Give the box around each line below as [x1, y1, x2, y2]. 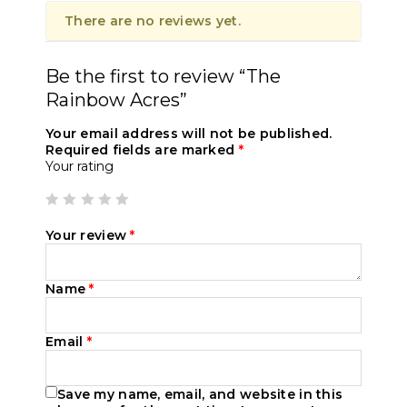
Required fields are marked [45, 142, 239, 159]
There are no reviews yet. [65, 13, 241, 30]
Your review [45, 227, 131, 244]
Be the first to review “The [45, 65, 281, 88]
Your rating [45, 158, 114, 175]
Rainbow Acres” [45, 89, 187, 112]
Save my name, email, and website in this [57, 386, 343, 403]
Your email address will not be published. [45, 125, 333, 143]
